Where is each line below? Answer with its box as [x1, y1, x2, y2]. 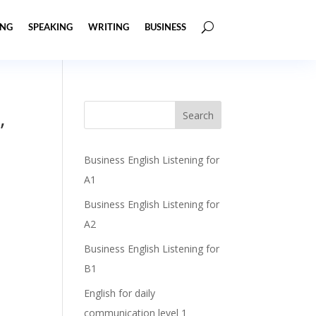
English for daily [84, 286, 156, 300]
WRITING [87, 21, 129, 32]
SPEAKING [28, 21, 73, 32]
